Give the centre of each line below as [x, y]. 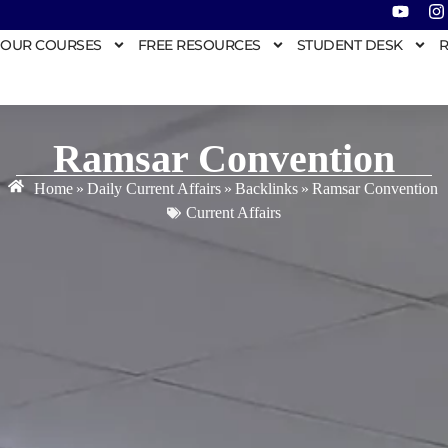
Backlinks [266, 188]
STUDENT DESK [349, 45]
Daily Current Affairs [153, 188]
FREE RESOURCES [199, 45]
